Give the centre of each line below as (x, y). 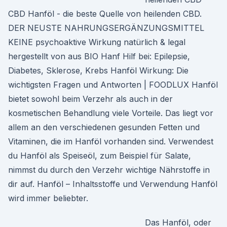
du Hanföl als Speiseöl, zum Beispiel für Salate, (100, 156)
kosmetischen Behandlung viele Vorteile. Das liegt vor (111, 113)
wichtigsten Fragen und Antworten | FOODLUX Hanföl (113, 85)
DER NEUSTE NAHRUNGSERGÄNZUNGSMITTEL (106, 28)
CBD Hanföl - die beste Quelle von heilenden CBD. (105, 14)
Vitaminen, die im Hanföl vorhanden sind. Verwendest (111, 141)
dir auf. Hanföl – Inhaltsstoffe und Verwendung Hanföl (113, 184)
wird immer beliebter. (48, 198)
